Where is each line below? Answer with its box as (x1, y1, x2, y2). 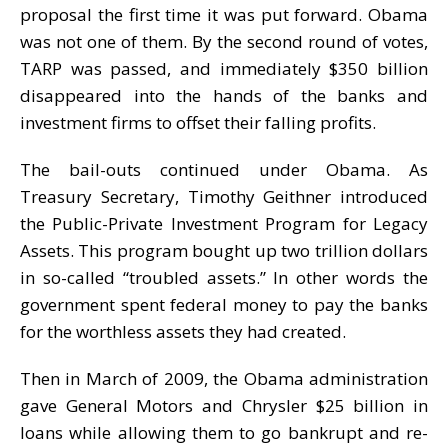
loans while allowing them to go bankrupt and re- (20, 420, 428, 444)
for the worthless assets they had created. (20, 319, 346, 343)
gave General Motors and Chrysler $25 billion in (20, 393, 428, 417)
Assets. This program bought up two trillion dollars (20, 238, 428, 262)
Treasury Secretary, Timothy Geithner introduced (20, 184, 428, 208)
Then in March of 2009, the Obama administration (20, 366, 428, 390)
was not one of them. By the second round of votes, (20, 29, 428, 53)
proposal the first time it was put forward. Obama (20, 2, 428, 26)
